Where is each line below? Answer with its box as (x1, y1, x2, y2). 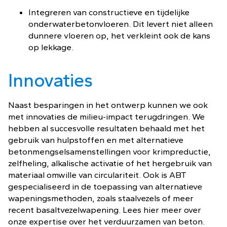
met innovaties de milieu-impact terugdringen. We (8, 111, 205, 122)
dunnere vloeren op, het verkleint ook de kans (28, 30, 210, 41)
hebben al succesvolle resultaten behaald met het (8, 123, 205, 133)
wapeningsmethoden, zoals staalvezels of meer (8, 193, 194, 203)
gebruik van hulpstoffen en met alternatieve (8, 135, 183, 145)
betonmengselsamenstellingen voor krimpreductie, (8, 146, 211, 157)
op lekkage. (28, 42, 73, 52)
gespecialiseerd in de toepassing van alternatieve (8, 181, 202, 192)
